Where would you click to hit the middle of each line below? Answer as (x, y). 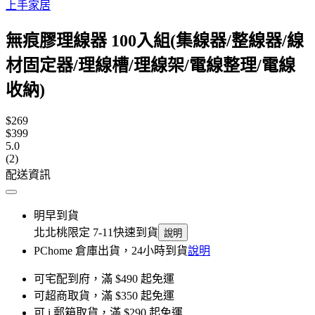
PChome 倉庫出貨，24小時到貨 (111, 250)
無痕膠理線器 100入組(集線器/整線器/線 (155, 40)
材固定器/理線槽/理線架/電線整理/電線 (150, 65)
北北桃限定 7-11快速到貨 (96, 232)
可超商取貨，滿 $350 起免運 (104, 295)
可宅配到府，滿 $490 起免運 (104, 278)
